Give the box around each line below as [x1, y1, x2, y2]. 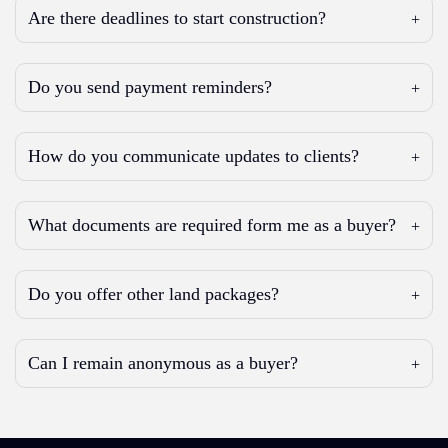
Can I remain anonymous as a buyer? [28, 353, 298, 373]
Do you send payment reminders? [28, 77, 272, 97]
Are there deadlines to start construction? [28, 8, 326, 28]
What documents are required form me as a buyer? [28, 215, 396, 235]
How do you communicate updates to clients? [28, 146, 359, 166]
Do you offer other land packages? [28, 284, 279, 304]
